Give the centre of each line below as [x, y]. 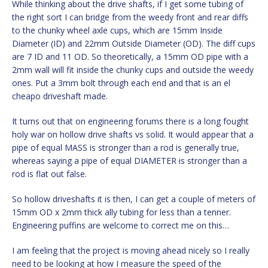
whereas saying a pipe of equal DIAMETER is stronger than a [130, 160]
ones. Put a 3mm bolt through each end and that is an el [121, 83]
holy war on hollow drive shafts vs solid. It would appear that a [133, 134]
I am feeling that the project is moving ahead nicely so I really [131, 250]
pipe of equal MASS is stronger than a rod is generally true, [126, 147]
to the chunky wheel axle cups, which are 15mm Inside [117, 30]
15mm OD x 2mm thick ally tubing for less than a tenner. [121, 212]
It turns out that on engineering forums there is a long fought [130, 121]
